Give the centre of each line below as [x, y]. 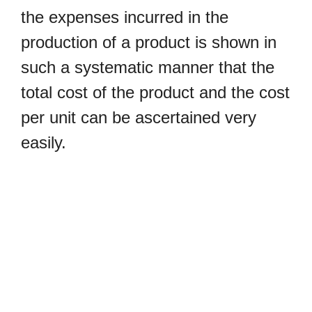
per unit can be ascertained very [139, 118]
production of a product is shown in [149, 42]
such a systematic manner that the [148, 68]
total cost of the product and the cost [155, 93]
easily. [46, 143]
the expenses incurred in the [125, 17]
